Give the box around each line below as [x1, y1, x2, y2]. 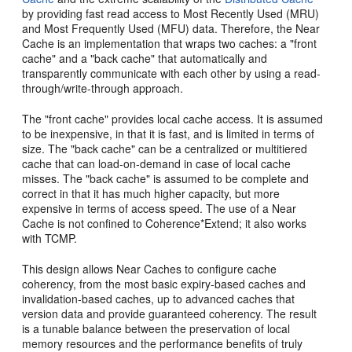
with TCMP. [22, 230, 78, 247]
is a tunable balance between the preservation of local [22, 321, 291, 337]
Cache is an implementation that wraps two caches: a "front [22, 35, 317, 52]
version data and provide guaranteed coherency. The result [22, 306, 317, 322]
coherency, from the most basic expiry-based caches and [22, 276, 306, 292]
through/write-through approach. [22, 80, 184, 97]
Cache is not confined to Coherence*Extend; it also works [22, 215, 307, 232]
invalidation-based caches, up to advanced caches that [22, 291, 295, 307]
